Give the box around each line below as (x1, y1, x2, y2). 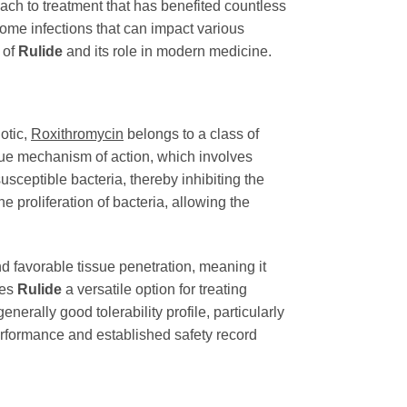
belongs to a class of (124, 126, 259, 143)
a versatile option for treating (62, 282, 247, 298)
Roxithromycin (31, 126, 124, 143)
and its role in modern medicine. (63, 43, 272, 59)
